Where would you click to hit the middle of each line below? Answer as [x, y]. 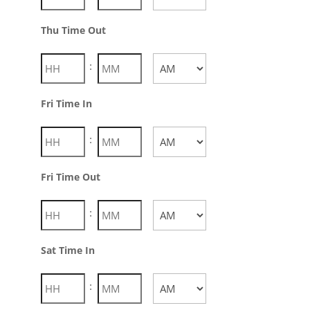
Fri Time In [66, 103]
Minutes [115, 283]
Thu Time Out [73, 30]
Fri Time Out [70, 177]
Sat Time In [67, 250]
